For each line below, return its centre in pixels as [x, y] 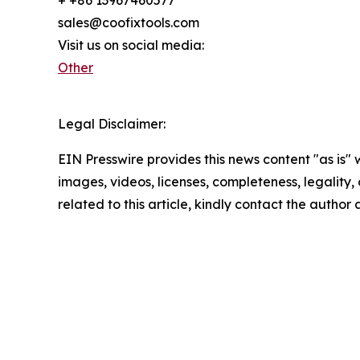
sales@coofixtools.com [129, 22]
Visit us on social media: [131, 45]
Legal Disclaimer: [112, 123]
